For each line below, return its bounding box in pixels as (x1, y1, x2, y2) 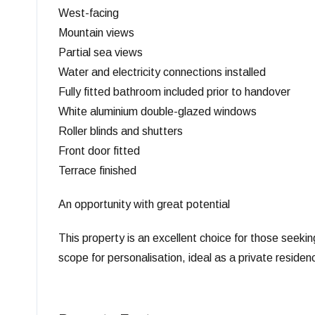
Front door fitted (58, 145, 140, 157)
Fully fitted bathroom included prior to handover (58, 86, 290, 98)
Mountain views (58, 27, 134, 39)
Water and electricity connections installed (58, 66, 266, 79)
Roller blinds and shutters (58, 125, 183, 138)
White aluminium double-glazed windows (58, 105, 257, 118)
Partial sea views (58, 46, 143, 59)
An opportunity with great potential (58, 198, 230, 211)
